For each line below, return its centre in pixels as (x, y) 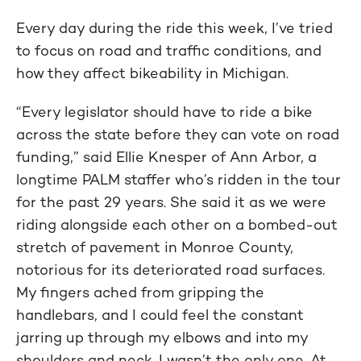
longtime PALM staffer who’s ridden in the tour (178, 179)
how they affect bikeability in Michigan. (152, 73)
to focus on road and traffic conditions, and (169, 50)
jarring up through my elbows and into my (162, 337)
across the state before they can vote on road (178, 134)
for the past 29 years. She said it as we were (171, 201)
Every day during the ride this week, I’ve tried (174, 27)
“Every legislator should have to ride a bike (164, 111)
